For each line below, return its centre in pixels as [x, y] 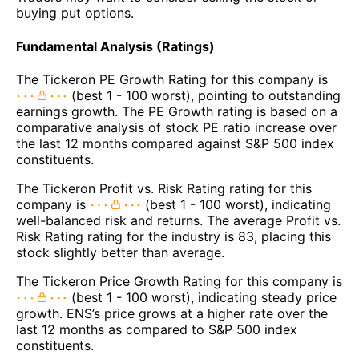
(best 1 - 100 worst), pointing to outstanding [204, 95]
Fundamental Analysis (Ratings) [115, 46]
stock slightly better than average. [120, 252]
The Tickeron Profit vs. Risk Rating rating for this [164, 188]
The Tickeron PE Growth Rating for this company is [172, 79]
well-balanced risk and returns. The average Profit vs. [178, 220]
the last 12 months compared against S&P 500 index [175, 143]
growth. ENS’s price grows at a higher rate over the [172, 313]
